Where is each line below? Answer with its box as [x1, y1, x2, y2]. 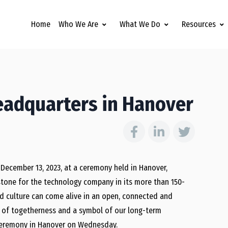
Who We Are [59, 19, 98, 29]
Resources [182, 19, 216, 29]
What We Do [120, 19, 160, 29]
